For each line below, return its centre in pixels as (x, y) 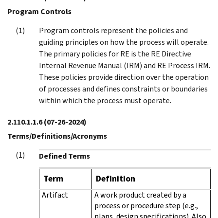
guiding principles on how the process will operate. (124, 42)
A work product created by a (140, 195)
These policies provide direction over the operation (124, 77)
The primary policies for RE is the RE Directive (115, 54)
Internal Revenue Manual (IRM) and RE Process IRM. (125, 65)
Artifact (55, 195)
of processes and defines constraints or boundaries (123, 89)
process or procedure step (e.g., (146, 205)
